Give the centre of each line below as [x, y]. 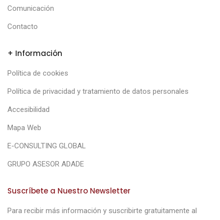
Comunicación [31, 8]
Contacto [23, 27]
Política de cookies [38, 73]
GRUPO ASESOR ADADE [46, 164]
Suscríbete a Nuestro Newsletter [69, 191]
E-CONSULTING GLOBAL [47, 146]
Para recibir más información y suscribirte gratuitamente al [102, 211]
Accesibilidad [28, 110]
